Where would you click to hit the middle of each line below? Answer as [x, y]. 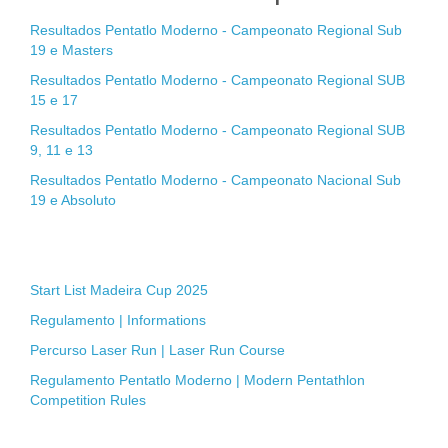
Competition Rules [88, 400]
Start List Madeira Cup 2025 [119, 290]
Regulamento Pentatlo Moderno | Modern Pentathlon [197, 380]
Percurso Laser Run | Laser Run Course [157, 350]
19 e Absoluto [73, 200]
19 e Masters [71, 50]
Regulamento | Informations [118, 320]
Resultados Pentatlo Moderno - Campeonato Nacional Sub [215, 180]
